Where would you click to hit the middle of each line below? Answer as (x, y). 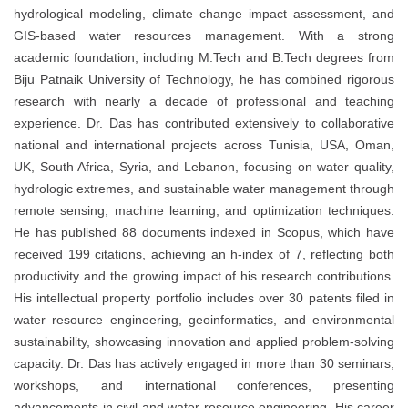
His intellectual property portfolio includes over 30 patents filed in (204, 297)
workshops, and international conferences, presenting (204, 385)
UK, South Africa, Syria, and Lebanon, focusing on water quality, (204, 166)
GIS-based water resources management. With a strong (204, 35)
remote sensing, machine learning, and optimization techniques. (204, 210)
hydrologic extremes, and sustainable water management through (204, 188)
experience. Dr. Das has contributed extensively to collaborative (204, 122)
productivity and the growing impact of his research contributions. (204, 275)
